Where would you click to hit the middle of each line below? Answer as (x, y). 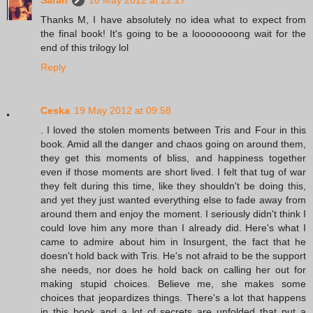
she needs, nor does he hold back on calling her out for (173, 270)
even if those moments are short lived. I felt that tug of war (173, 172)
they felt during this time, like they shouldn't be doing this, (173, 186)
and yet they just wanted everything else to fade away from (173, 200)
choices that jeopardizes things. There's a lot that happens (173, 298)
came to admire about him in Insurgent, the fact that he (173, 242)
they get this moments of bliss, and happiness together (173, 158)
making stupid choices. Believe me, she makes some (173, 284)
